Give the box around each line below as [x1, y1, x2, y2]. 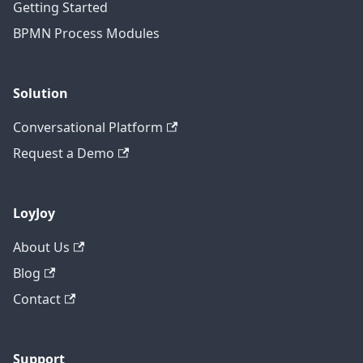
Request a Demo [13, 144, 114, 162]
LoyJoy [13, 204, 55, 222]
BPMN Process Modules [13, 24, 160, 42]
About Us [13, 238, 70, 256]
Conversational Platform [13, 118, 163, 136]
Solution [13, 84, 68, 102]
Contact [13, 290, 61, 308]
